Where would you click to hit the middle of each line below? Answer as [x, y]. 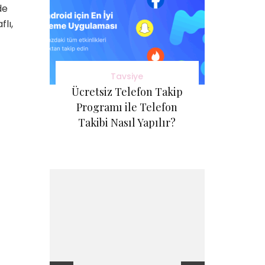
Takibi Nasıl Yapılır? [127, 123]
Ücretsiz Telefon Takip [127, 92]
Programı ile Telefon [127, 107]
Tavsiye [127, 77]
